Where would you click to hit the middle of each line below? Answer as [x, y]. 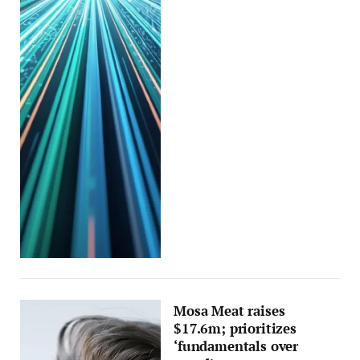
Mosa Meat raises [229, 311]
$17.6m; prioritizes [235, 328]
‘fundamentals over [236, 346]
